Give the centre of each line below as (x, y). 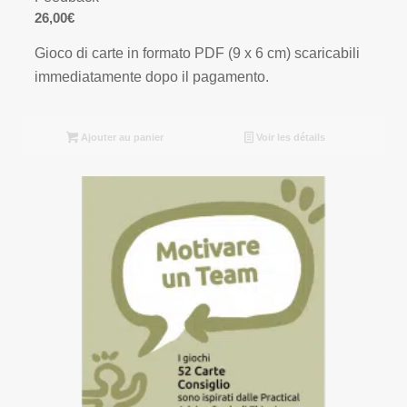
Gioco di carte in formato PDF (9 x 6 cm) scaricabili (198, 54)
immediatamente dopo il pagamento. (152, 77)
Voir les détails (289, 137)
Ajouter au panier (121, 137)
